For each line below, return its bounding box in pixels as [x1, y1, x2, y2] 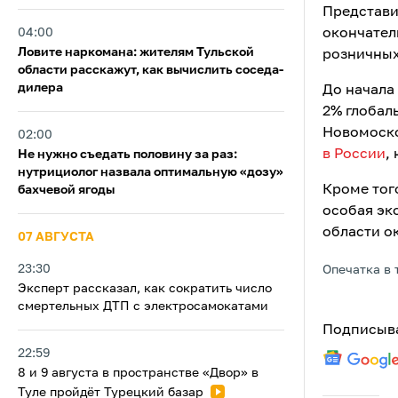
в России [322, 147, 386, 162]
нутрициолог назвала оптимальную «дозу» [18, 166, 283, 179]
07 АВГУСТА [18, 231, 94, 243]
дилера [18, 82, 63, 94]
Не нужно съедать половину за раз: [18, 148, 237, 161]
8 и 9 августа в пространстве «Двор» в [18, 367, 259, 379]
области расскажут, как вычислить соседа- [18, 64, 283, 76]
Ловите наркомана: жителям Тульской [18, 46, 254, 59]
